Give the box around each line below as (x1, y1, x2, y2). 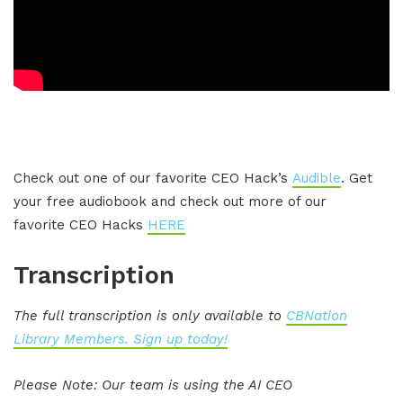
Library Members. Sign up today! (13, 331, 228, 348)
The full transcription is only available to (13, 308, 286, 325)
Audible (292, 169, 341, 186)
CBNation (286, 308, 347, 325)
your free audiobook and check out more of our (13, 193, 327, 210)
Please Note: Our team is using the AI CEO (13, 377, 292, 394)
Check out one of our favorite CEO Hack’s (13, 169, 292, 186)
